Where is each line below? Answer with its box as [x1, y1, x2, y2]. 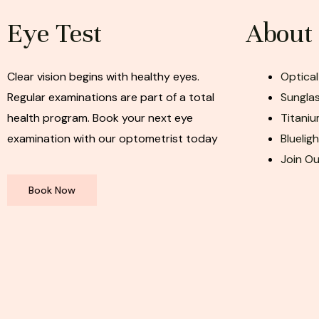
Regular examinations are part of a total [7, 90, 214, 105]
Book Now [28, 184, 75, 197]
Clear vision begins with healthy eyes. [7, 69, 199, 85]
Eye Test [7, 17, 102, 51]
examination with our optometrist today [7, 131, 218, 147]
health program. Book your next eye [7, 110, 193, 126]
